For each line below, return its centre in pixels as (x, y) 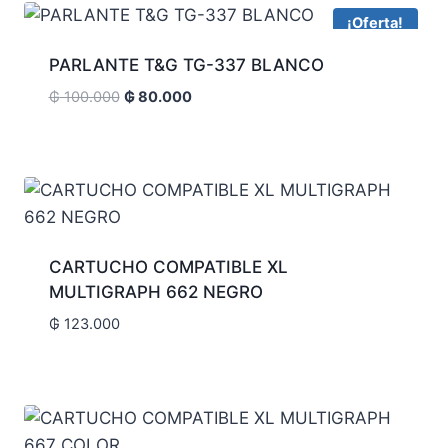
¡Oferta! (375, 23)
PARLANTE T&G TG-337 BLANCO (186, 64)
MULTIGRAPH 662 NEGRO (155, 292)
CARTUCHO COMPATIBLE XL (168, 267)
